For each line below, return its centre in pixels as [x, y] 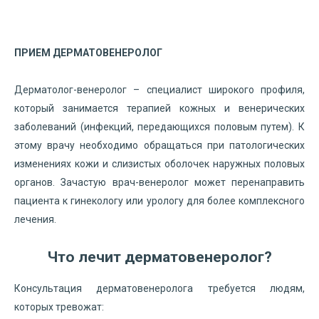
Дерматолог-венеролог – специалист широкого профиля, [159, 90]
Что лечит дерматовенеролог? [159, 257]
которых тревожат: [59, 307]
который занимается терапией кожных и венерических [159, 108]
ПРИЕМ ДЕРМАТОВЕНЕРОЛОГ [88, 53]
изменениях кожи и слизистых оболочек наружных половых [159, 164]
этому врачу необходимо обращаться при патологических [159, 145]
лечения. [35, 219]
